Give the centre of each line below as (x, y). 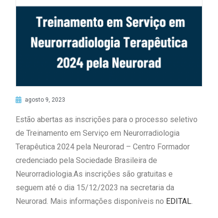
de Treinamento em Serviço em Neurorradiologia (98, 133)
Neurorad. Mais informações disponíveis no (91, 201)
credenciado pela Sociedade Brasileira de (87, 161)
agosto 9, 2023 (45, 100)
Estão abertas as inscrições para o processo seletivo (107, 120)
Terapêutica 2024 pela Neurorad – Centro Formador (103, 147)
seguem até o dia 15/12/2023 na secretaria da (95, 188)
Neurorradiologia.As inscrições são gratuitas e (94, 174)
